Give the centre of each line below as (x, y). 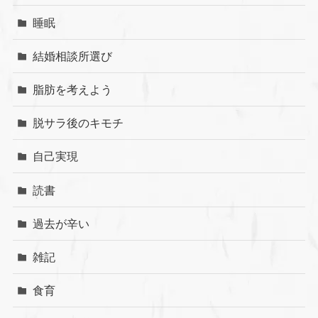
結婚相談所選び (73, 56)
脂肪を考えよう (73, 89)
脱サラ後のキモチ (78, 123)
